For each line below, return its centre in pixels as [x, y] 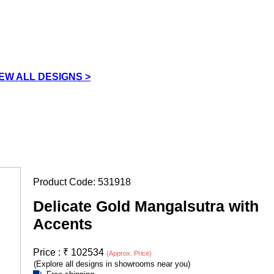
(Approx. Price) [129, 253]
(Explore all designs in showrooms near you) [112, 264]
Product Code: [65, 182]
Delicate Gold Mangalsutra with [146, 206]
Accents [63, 224]
